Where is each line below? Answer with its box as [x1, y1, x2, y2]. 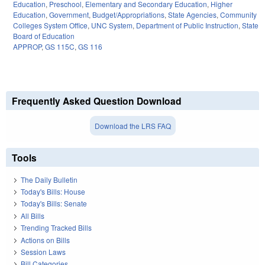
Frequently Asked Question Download [12, 94, 182, 108]
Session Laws [21, 246, 66, 257]
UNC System [91, 20, 132, 31]
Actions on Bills [21, 234, 70, 245]
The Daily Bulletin [21, 174, 77, 185]
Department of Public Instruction [136, 20, 238, 31]
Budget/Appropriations [92, 9, 164, 20]
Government [49, 9, 89, 20]
